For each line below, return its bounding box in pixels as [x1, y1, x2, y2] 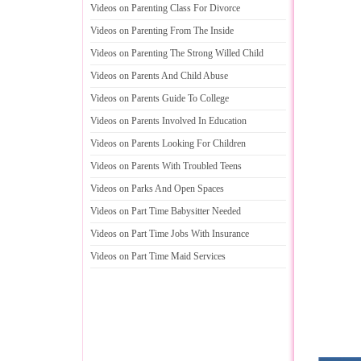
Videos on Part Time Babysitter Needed [90, 205, 241, 217]
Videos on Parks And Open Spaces [90, 183, 224, 194]
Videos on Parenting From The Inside [90, 25, 234, 36]
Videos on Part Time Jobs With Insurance [90, 228, 249, 239]
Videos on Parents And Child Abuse [90, 70, 228, 81]
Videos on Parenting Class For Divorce [90, 2, 240, 14]
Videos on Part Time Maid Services [90, 251, 226, 262]
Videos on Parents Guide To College [90, 93, 229, 104]
